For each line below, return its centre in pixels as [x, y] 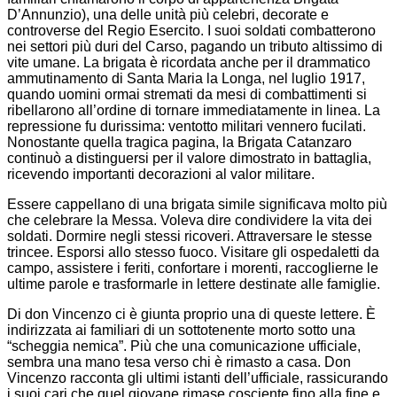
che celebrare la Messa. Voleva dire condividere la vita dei [190, 221]
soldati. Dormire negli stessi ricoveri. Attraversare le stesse [190, 237]
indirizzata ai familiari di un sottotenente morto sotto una [181, 331]
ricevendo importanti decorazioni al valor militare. [161, 175]
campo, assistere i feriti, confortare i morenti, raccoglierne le [193, 269]
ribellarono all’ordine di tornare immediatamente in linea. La [194, 111]
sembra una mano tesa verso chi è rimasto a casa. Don [179, 362]
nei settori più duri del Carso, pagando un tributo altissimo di [195, 47]
